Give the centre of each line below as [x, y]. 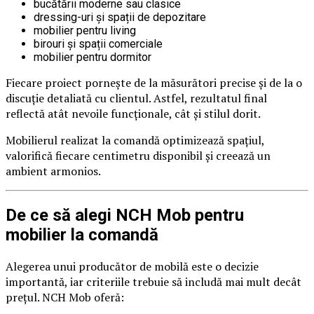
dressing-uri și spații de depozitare [120, 18]
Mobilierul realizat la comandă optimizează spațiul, [135, 141]
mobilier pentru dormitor [93, 57]
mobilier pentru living [85, 31]
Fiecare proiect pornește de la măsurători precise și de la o [154, 83]
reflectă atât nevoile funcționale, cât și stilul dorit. [133, 114]
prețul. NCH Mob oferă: [65, 298]
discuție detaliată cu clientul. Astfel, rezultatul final [136, 98]
